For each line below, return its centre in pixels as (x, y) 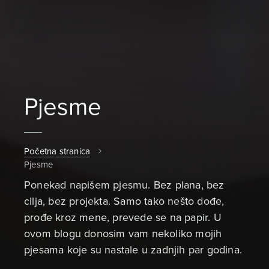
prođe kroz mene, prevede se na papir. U (123, 218)
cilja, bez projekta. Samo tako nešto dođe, (124, 201)
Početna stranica (57, 152)
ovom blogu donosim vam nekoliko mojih (123, 234)
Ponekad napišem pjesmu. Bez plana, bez (124, 185)
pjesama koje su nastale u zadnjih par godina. (133, 250)
